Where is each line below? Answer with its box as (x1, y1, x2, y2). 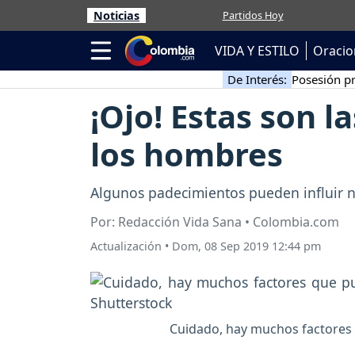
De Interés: (227, 71, 287, 87)
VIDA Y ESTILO (215, 42, 300, 59)
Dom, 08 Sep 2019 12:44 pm (172, 239, 321, 254)
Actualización (90, 239, 162, 254)
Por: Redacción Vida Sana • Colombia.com (90, 213, 339, 231)
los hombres (90, 132, 283, 177)
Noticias (94, 8, 139, 23)
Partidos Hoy (222, 8, 284, 22)
